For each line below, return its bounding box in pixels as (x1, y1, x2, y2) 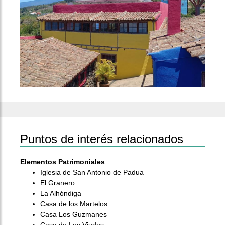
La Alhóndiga (40, 189, 81, 197)
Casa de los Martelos (40, 200, 107, 208)
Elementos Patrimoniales (20, 158, 105, 166)
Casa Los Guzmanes (40, 210, 107, 218)
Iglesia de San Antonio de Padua (40, 168, 144, 176)
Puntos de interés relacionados (20, 132, 183, 146)
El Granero (40, 179, 75, 187)
